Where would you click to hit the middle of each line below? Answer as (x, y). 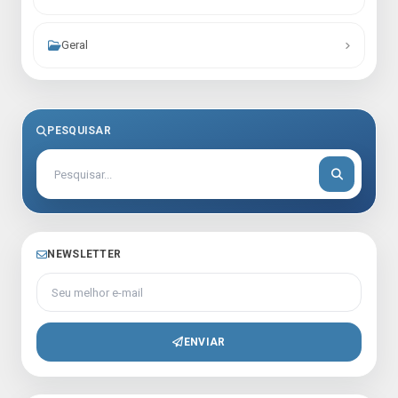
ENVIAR (204, 342)
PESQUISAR (80, 131)
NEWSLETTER (84, 254)
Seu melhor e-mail (92, 282)
